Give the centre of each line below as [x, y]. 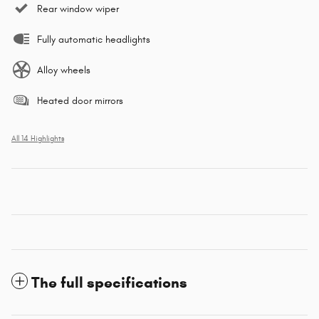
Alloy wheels [64, 70]
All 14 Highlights [38, 138]
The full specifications [109, 282]
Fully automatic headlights [94, 39]
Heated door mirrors [80, 100]
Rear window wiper [78, 9]
